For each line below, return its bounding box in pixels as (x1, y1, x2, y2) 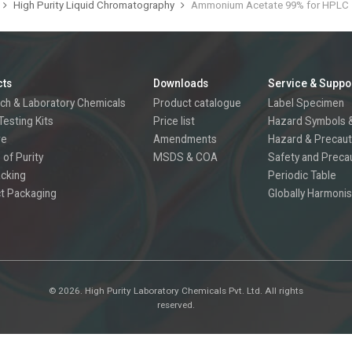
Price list (152, 115, 195, 127)
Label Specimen (267, 97, 344, 109)
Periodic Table (267, 169, 336, 181)
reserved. (157, 299, 195, 310)
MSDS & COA (152, 151, 218, 163)
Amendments (152, 133, 217, 145)
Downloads (152, 77, 208, 90)
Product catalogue (152, 97, 241, 109)
